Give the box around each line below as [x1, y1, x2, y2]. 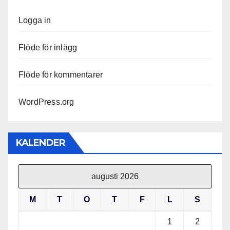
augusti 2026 [91, 172, 139, 181]
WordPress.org [18, 98, 74, 107]
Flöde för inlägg [18, 43, 78, 52]
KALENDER [16, 137, 65, 149]
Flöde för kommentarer [18, 70, 103, 80]
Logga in [18, 16, 51, 25]
